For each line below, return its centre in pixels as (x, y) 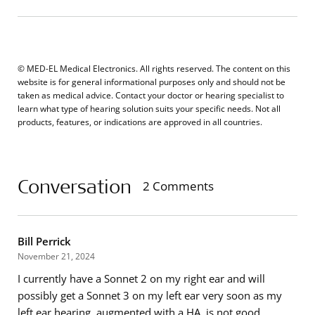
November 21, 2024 (56, 256)
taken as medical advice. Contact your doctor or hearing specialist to (151, 95)
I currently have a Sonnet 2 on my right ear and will (141, 279)
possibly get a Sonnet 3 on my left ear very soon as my (150, 296)
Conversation (75, 186)
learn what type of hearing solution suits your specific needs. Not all (149, 109)
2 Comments (178, 186)
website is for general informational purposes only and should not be (152, 82)
